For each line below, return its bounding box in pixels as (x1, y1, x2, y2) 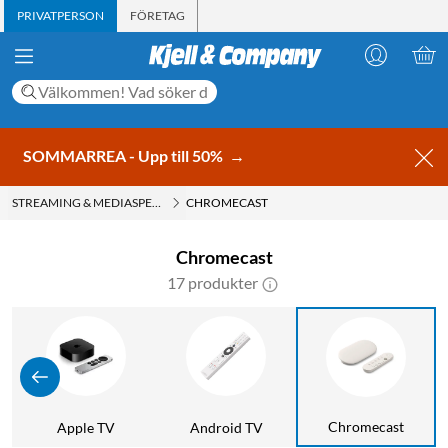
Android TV (189, 418, 263, 436)
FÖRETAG (130, 8, 185, 23)
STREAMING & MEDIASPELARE (12, 194, 181, 210)
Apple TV (57, 418, 115, 436)
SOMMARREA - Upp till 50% (23, 145, 226, 165)
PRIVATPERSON (17, 8, 104, 23)
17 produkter (166, 272, 258, 292)
